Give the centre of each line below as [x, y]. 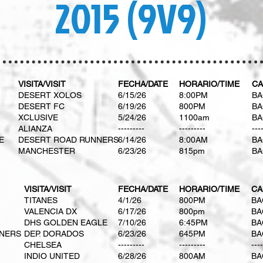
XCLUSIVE [38, 117]
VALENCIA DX [50, 211]
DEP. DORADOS [54, 234]
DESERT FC [41, 106]
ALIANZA [35, 129]
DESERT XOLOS [50, 95]
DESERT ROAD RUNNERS [68, 140]
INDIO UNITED [52, 256]
